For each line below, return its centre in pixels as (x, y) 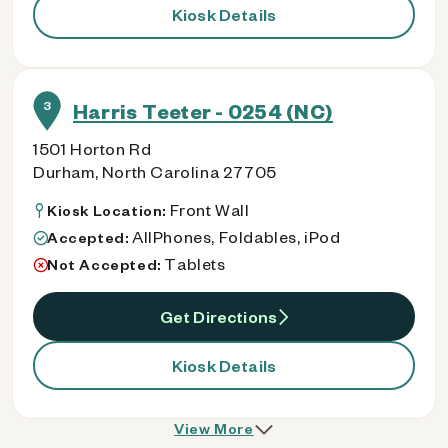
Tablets (195, 263)
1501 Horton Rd (92, 148)
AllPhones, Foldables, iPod (236, 236)
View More (214, 428)
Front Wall (209, 209)
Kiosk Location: (108, 210)
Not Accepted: (106, 264)
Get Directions (218, 316)
